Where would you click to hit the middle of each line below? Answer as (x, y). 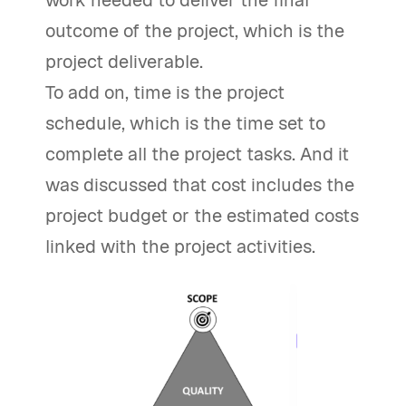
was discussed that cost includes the (200, 185)
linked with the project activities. (180, 246)
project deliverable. (124, 62)
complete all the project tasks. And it (197, 154)
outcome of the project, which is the (195, 31)
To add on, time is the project (165, 92)
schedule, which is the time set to (185, 123)
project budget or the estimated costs (202, 216)
